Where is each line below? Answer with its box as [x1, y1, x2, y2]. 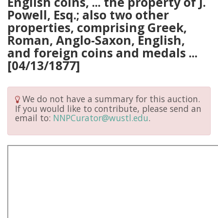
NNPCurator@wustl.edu [53, 111, 148, 124]
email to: [15, 111, 53, 124]
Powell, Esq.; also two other [7, 7, 169, 23]
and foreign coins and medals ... [7, 45, 198, 61]
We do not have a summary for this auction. [20, 93, 200, 105]
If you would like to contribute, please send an [15, 102, 201, 114]
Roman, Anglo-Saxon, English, [7, 32, 185, 48]
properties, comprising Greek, [7, 19, 187, 36]
